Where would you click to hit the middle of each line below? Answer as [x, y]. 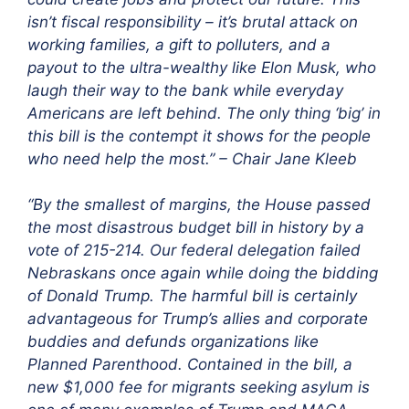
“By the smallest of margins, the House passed [199, 205]
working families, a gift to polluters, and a [179, 44]
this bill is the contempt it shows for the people [199, 136]
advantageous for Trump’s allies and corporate [198, 319]
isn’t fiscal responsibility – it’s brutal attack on [193, 21]
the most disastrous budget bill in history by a [196, 228]
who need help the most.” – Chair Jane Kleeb [192, 158]
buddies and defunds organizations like [173, 342]
